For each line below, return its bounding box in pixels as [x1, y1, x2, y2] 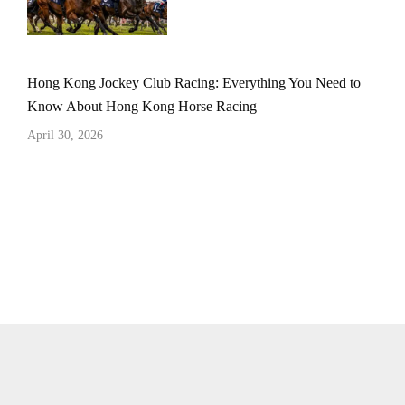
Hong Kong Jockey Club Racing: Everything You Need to [27, 75, 361, 91]
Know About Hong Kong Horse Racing [27, 99, 257, 115]
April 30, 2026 [27, 128, 103, 143]
